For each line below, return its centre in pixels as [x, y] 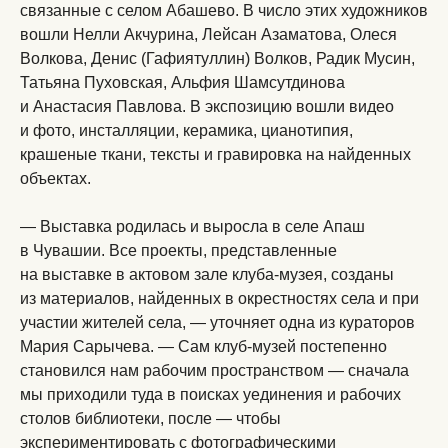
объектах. [55, 178]
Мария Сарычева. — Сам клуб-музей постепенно [203, 346]
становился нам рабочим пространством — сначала [214, 370]
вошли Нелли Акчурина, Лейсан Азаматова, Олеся [208, 34]
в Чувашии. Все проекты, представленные [178, 250]
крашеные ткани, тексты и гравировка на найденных [215, 154]
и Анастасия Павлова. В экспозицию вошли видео [207, 106]
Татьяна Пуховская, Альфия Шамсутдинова [182, 82]
